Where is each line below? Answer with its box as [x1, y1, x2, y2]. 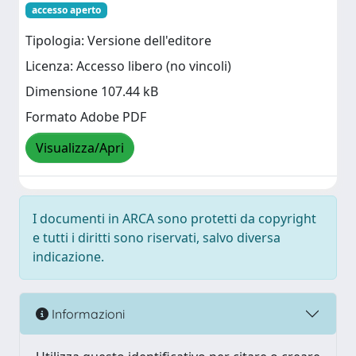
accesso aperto [31, 3, 101, 17]
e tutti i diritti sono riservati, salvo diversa [33, 229, 281, 246]
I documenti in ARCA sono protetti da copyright [33, 210, 316, 227]
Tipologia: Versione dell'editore [25, 32, 211, 50]
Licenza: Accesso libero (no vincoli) [25, 57, 231, 75]
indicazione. [33, 248, 104, 265]
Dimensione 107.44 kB [25, 83, 158, 101]
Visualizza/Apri [36, 139, 124, 157]
